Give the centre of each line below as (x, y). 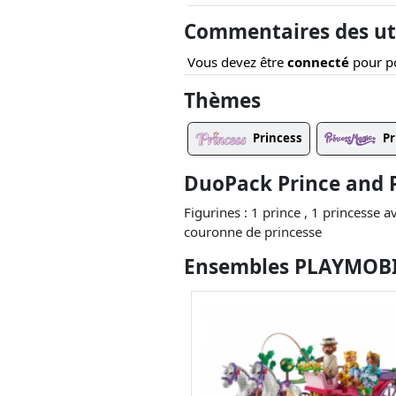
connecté (318, 62)
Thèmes (223, 100)
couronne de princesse (253, 231)
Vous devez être (237, 62)
